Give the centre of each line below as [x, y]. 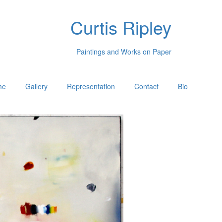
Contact [147, 86]
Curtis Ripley [121, 27]
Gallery [37, 86]
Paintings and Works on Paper [124, 51]
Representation [91, 86]
